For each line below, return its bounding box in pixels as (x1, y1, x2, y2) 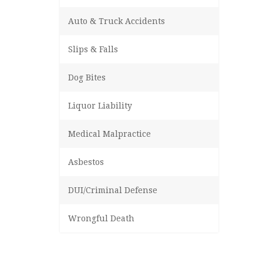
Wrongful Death (68, 214, 134, 223)
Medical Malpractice (68, 129, 151, 139)
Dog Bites (68, 73, 106, 82)
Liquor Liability (68, 101, 132, 110)
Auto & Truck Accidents (68, 16, 165, 26)
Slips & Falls (68, 45, 118, 54)
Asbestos (68, 157, 104, 167)
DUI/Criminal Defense (68, 186, 157, 195)
